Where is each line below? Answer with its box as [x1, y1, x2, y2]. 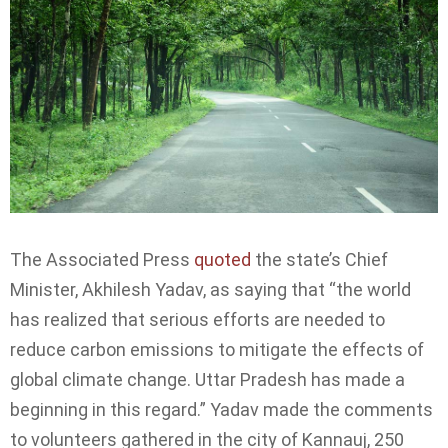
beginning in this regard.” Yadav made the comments [10, 398, 433, 420]
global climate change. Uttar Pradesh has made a [10, 368, 405, 390]
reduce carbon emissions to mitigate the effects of [10, 338, 424, 360]
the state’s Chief [251, 248, 388, 270]
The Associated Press [10, 248, 194, 270]
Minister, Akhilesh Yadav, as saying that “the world [10, 278, 411, 300]
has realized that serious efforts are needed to [10, 308, 385, 330]
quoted [194, 248, 251, 270]
